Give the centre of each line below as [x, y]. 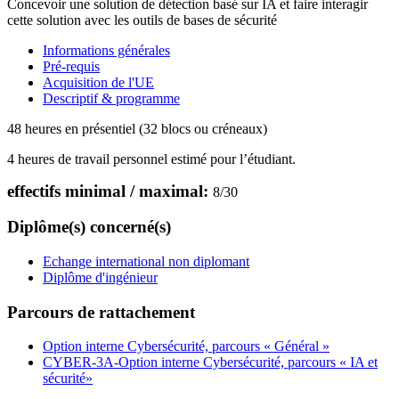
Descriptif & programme [111, 98]
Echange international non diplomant [146, 261]
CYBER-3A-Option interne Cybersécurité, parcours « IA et [210, 362]
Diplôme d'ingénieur [100, 277]
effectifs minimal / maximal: [110, 191]
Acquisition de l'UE [98, 82]
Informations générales [106, 50]
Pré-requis [71, 66]
